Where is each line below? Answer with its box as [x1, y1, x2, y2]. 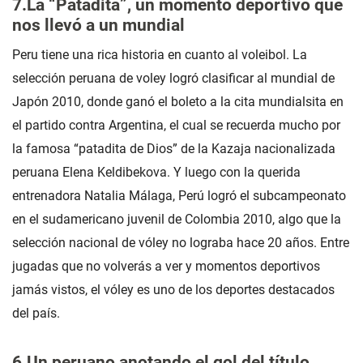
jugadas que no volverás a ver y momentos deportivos [12, 258, 320, 275]
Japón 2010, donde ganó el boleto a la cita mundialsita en [12, 94, 344, 110]
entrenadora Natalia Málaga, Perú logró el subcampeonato [12, 188, 346, 204]
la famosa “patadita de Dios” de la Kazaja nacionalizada [12, 141, 335, 157]
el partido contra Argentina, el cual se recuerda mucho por [12, 117, 340, 134]
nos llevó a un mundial [12, 15, 185, 36]
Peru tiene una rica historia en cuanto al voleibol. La [12, 47, 307, 63]
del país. [12, 305, 60, 322]
